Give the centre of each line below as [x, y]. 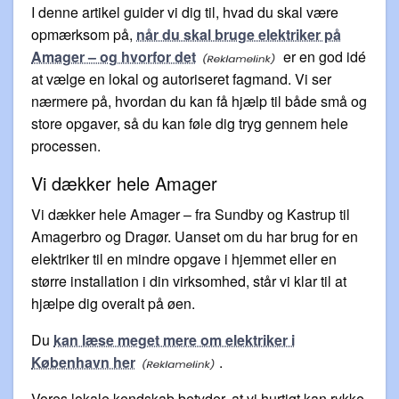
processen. [66, 145]
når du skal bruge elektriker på [239, 34]
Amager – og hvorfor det [114, 56]
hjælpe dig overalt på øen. [113, 303]
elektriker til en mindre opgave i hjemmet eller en [184, 258]
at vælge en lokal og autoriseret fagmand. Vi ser [181, 78]
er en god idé [323, 56]
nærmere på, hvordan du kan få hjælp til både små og [199, 101]
